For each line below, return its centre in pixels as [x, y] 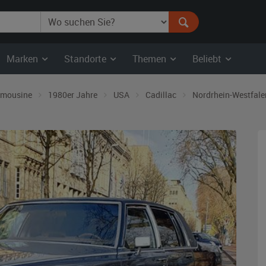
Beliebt [208, 59]
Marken [23, 59]
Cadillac [161, 95]
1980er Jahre [73, 95]
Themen [151, 59]
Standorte [86, 59]
